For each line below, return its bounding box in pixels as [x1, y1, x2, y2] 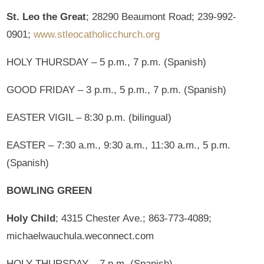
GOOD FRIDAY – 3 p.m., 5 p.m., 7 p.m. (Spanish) [6, 84, 227, 96]
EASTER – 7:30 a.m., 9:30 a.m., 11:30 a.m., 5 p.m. [6, 140, 231, 151]
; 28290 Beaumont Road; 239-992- [86, 11, 237, 23]
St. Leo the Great [6, 11, 87, 23]
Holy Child [6, 213, 56, 225]
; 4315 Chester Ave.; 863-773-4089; [55, 213, 212, 225]
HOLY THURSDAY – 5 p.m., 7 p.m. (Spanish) [6, 57, 207, 68]
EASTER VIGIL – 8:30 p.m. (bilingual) [6, 112, 172, 124]
